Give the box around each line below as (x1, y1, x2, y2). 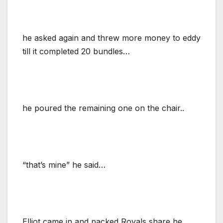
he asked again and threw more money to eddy (22, 32, 201, 43)
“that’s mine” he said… (22, 159, 106, 170)
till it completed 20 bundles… (22, 46, 130, 56)
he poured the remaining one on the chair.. (22, 103, 184, 113)
